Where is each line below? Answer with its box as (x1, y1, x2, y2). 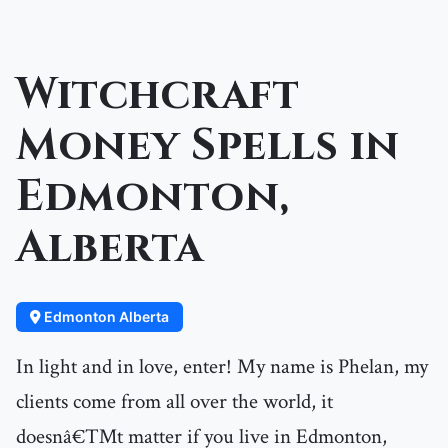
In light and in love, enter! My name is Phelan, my (16, 353, 428, 381)
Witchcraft (16, 66, 299, 125)
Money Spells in (16, 117, 400, 176)
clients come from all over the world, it (16, 388, 333, 416)
